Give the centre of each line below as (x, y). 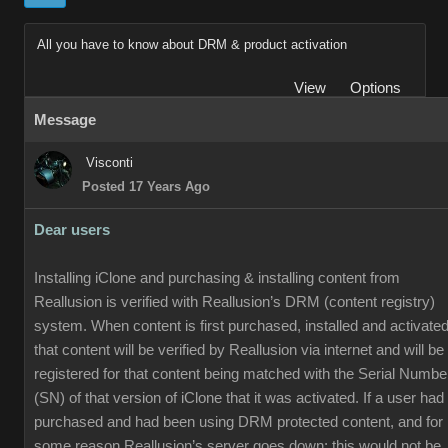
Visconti (109, 162)
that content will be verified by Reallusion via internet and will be (239, 350)
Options (375, 88)
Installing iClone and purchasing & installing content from (217, 278)
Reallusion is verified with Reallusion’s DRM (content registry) (234, 302)
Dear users (72, 230)
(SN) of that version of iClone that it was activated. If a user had (239, 398)
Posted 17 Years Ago (146, 186)
